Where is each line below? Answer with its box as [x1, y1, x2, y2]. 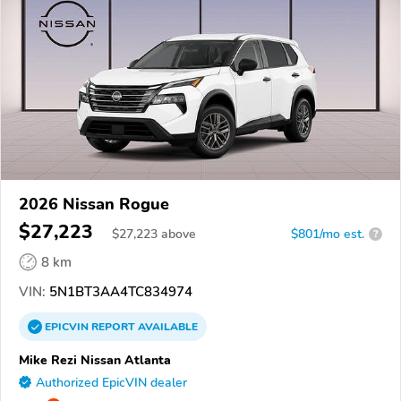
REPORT [91, 319, 135, 334]
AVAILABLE [135, 319, 198, 334]
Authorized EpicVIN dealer [36, 373, 187, 391]
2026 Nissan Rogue [19, 192, 169, 215]
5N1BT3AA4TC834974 [46, 282, 192, 301]
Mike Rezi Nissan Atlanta [19, 350, 171, 369]
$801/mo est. [291, 225, 364, 243]
